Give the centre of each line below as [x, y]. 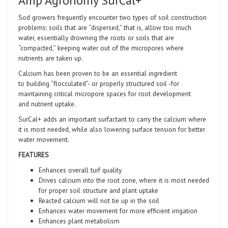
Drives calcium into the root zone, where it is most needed [124, 180]
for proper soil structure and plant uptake [98, 190]
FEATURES [34, 154]
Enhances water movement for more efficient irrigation [118, 210]
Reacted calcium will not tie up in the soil [99, 200]
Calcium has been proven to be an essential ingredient [98, 73]
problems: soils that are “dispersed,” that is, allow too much [105, 27]
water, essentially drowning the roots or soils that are [96, 37]
